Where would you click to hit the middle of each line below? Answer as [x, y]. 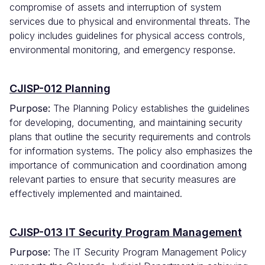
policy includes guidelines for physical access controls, [127, 36]
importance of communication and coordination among [128, 165]
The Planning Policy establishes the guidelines [150, 109]
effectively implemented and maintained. [96, 194]
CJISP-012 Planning [60, 89]
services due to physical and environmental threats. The [130, 22]
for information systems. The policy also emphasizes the [131, 151]
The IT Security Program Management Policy [150, 252]
